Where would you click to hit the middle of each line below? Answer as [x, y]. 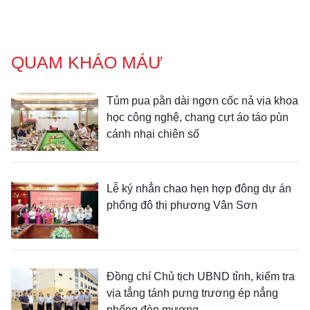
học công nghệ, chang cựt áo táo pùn [198, 118]
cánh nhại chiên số [153, 134]
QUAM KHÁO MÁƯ [87, 63]
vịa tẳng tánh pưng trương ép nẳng [192, 293]
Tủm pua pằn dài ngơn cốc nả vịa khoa [202, 101]
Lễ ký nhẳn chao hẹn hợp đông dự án [199, 189]
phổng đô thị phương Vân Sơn [182, 206]
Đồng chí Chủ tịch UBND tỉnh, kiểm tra [201, 277]
